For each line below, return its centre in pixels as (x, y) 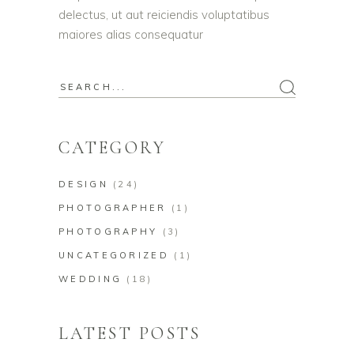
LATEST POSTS (130, 333)
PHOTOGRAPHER (113, 207)
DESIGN (83, 184)
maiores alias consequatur (131, 34)
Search (77, 86)
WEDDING (90, 279)
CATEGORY (113, 147)
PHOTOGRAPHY (108, 231)
